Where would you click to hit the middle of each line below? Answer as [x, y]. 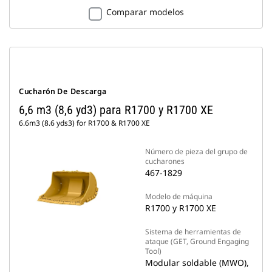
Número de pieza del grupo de [196, 151]
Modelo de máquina [179, 196]
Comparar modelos [145, 12]
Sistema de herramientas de [193, 232]
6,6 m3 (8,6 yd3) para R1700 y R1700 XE [116, 110]
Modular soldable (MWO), [197, 263]
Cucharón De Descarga [63, 91]
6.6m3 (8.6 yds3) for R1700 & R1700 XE [84, 123]
